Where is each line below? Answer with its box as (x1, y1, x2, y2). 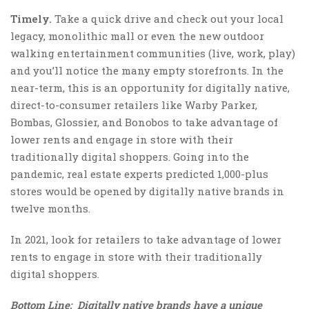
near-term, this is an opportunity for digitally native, (10, 80, 290, 94)
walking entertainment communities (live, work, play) (10, 46, 295, 60)
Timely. (10, 11, 52, 26)
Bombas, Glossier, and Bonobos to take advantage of (10, 114, 278, 129)
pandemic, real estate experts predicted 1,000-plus (10, 166, 268, 181)
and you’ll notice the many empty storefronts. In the (10, 63, 283, 77)
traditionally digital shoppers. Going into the (10, 149, 249, 163)
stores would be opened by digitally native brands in (10, 183, 284, 198)
